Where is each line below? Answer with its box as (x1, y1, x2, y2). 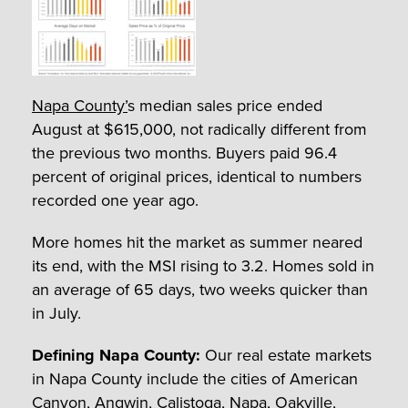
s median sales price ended (127, 93, 322, 117)
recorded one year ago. (32, 188, 199, 212)
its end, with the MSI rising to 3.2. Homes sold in (32, 253, 374, 278)
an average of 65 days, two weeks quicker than (32, 277, 368, 301)
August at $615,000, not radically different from (32, 117, 367, 141)
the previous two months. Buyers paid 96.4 (32, 140, 337, 165)
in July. (32, 301, 81, 325)
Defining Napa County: (32, 342, 200, 367)
